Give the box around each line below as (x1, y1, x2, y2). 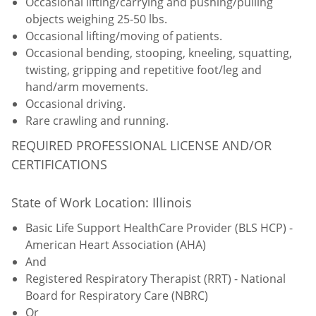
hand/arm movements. (25, 78, 148, 95)
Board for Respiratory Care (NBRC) (25, 287, 211, 303)
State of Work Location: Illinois (11, 193, 195, 211)
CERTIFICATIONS (11, 155, 111, 173)
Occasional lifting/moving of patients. (25, 28, 222, 44)
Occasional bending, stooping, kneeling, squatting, (25, 44, 292, 61)
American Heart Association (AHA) (25, 236, 209, 253)
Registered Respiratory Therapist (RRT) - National (25, 270, 286, 286)
